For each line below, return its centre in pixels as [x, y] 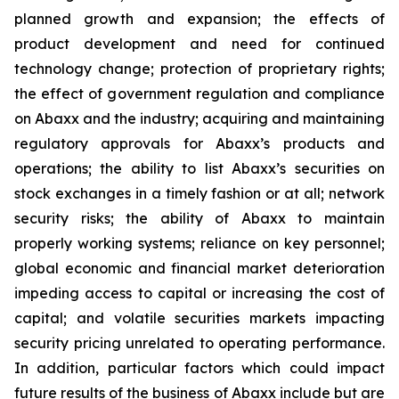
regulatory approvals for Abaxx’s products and [199, 143]
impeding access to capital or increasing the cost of [199, 293]
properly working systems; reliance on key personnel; [199, 243]
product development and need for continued [199, 44]
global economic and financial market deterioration [199, 268]
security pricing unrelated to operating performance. [199, 343]
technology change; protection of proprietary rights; [199, 69]
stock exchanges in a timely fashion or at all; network [199, 193]
